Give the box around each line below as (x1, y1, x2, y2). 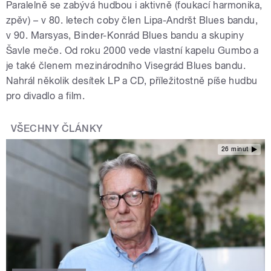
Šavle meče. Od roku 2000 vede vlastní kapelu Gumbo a (6, 45, 259, 57)
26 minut (221, 145, 249, 152)
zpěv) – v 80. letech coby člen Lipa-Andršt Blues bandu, (6, 15, 258, 27)
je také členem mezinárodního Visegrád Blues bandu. (6, 60, 246, 72)
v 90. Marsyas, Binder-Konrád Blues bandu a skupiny (6, 30, 244, 42)
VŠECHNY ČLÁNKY (11, 123, 103, 135)
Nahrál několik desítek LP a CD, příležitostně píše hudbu (6, 75, 258, 87)
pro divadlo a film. (6, 90, 88, 102)
